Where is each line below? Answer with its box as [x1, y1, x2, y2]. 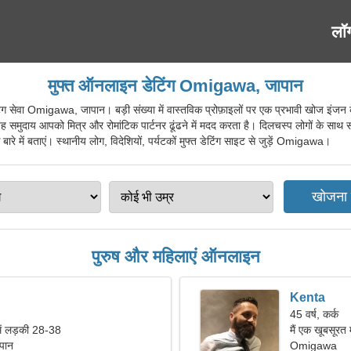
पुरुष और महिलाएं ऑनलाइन [91, 247, 260, 266]
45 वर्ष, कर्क [290, 308, 338, 320]
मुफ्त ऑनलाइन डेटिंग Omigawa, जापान [48, 76, 303, 96]
